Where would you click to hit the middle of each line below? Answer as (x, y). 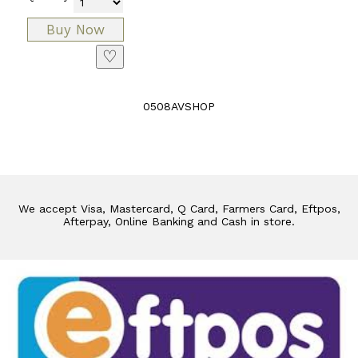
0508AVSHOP (179, 106)
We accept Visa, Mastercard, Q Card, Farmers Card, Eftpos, (179, 208)
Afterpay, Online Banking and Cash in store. (179, 221)
